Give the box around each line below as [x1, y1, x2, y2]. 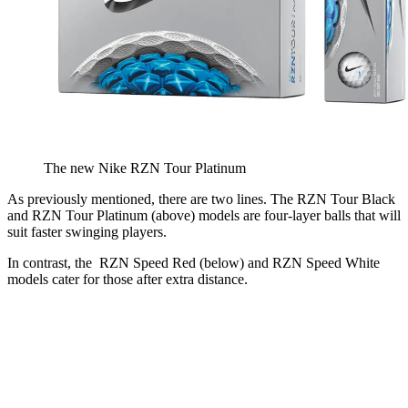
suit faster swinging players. [7, 224, 167, 240]
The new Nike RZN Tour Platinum [44, 160, 246, 177]
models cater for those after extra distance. [7, 271, 248, 288]
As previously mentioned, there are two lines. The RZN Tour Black [7, 191, 395, 208]
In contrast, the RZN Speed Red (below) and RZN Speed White [7, 255, 380, 271]
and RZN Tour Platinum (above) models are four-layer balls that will [7, 208, 401, 224]
